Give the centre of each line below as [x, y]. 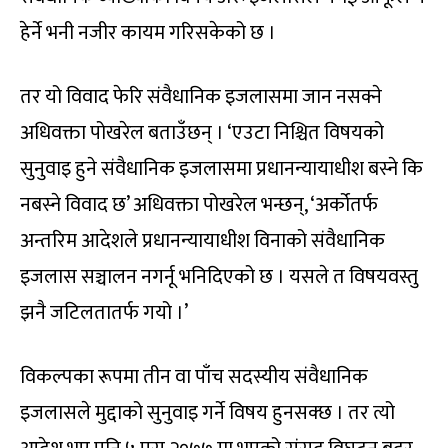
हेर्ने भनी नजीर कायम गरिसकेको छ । [148, 32]
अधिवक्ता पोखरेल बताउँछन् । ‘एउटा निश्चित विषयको [202, 132]
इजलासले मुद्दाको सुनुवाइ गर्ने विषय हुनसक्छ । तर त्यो [207, 412]
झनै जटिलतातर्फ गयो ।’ [104, 312]
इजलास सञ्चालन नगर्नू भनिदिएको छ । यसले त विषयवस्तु [219, 276]
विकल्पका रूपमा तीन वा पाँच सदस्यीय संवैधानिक [194, 376]
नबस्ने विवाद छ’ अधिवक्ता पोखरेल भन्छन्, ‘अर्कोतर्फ [199, 204]
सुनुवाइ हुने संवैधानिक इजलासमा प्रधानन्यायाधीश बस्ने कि [221, 168]
